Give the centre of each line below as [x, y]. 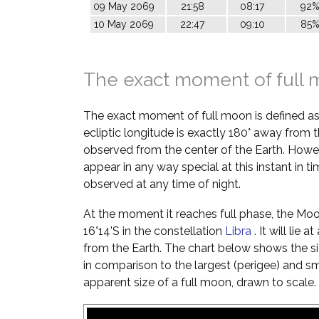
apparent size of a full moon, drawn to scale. [200, 282]
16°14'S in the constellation [154, 231]
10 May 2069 [124, 24]
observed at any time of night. [162, 184]
